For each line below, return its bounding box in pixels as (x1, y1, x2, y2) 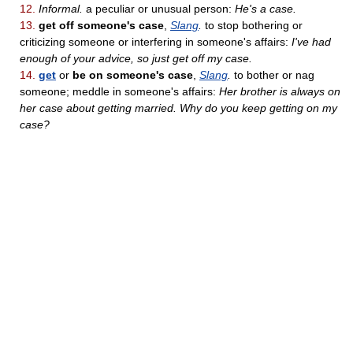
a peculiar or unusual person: (83, 2, 235, 15)
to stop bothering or (202, 18, 303, 32)
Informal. (39, 2, 83, 15)
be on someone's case (72, 68, 193, 81)
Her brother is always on (219, 84, 340, 98)
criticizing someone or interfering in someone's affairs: (20, 35, 292, 48)
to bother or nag (231, 68, 314, 81)
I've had (292, 35, 331, 48)
